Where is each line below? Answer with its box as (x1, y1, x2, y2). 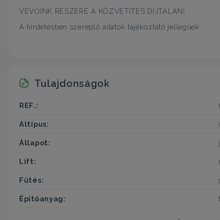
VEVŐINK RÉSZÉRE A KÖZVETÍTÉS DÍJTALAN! (19, 7, 185, 16)
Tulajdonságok (32, 77, 110, 89)
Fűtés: (19, 176, 44, 184)
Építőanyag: (19, 194, 66, 203)
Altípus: (19, 120, 49, 128)
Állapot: (19, 138, 51, 147)
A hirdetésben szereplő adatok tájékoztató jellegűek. (19, 23, 202, 31)
